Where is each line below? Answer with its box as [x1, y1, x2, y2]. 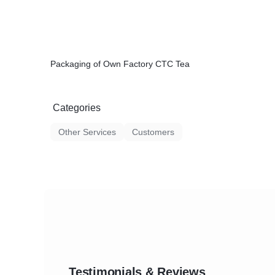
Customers [132, 127, 174, 137]
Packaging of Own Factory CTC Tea [50, 59, 190, 69]
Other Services [58, 127, 116, 137]
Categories [53, 103, 101, 113]
